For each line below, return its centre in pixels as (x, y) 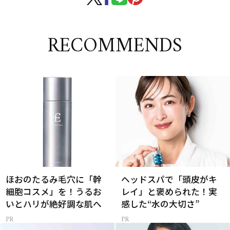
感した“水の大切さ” (161, 204)
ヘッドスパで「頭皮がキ (169, 179)
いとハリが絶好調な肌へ (54, 204)
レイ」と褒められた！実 (169, 191)
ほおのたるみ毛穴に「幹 (54, 179)
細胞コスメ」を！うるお (54, 191)
